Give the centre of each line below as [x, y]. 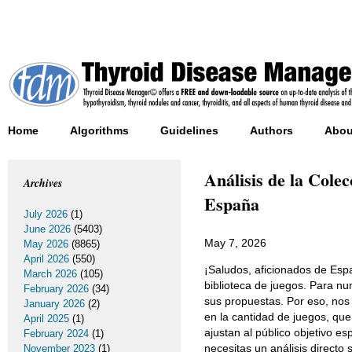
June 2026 [47, 229]
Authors [271, 130]
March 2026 [50, 274]
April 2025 [46, 319]
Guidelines [189, 130]
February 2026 [56, 289]
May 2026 [46, 244]
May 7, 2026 [235, 243]
